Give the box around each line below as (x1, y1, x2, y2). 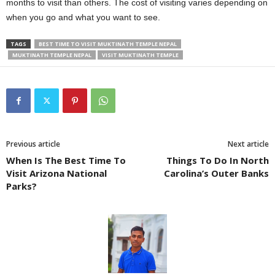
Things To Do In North (166, 153, 269, 166)
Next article (228, 138, 269, 149)
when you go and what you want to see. (6, 12, 160, 22)
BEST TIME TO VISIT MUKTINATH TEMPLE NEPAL (39, 39, 177, 48)
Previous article (6, 138, 60, 149)
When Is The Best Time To (6, 153, 126, 166)
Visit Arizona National (6, 166, 107, 179)
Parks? (6, 179, 37, 192)
